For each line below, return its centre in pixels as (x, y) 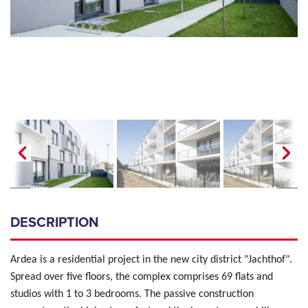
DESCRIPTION (56, 222)
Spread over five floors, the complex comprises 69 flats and (142, 277)
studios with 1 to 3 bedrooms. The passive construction (132, 294)
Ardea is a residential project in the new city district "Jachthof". (151, 260)
